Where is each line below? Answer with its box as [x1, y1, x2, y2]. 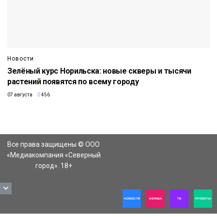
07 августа [7, 92, 32, 97]
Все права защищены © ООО [7, 140, 100, 148]
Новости [7, 55, 34, 62]
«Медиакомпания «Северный [6, 151, 101, 159]
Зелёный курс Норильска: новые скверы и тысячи [7, 66, 191, 76]
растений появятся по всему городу [7, 77, 139, 86]
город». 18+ [35, 161, 72, 170]
